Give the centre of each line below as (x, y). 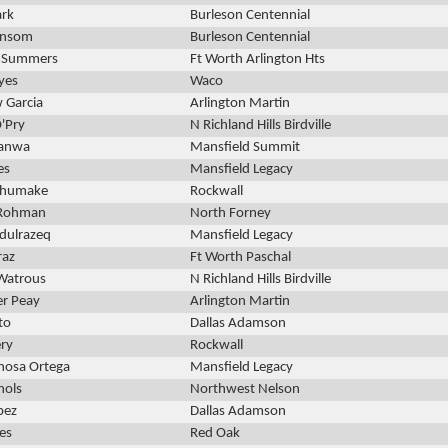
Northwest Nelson (245, 390)
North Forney (230, 214)
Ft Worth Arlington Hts (257, 60)
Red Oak (215, 434)
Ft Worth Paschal (240, 258)
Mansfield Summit (245, 148)
